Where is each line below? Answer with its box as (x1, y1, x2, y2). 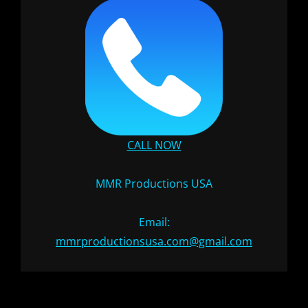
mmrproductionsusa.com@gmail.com (56, 234, 252, 249)
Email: (138, 214, 170, 230)
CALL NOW (126, 137, 181, 153)
